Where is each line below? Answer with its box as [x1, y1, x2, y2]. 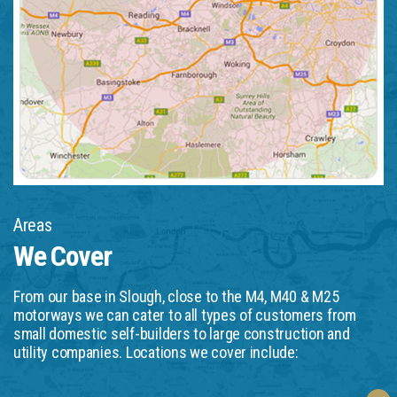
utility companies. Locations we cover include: [13, 342, 299, 362]
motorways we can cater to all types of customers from [13, 305, 356, 324]
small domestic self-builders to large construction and [13, 323, 350, 343]
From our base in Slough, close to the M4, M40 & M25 [13, 286, 339, 306]
